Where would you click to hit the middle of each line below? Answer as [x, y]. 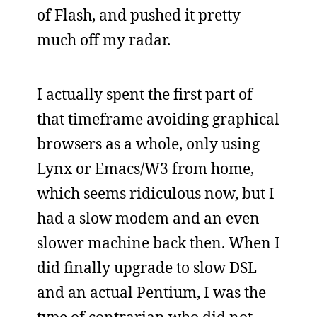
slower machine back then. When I [158, 242]
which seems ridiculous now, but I [156, 193]
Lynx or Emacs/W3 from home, [145, 168]
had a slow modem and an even [148, 218]
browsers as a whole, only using [148, 143]
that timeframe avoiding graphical [158, 119]
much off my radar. [104, 39]
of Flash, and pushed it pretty [139, 15]
